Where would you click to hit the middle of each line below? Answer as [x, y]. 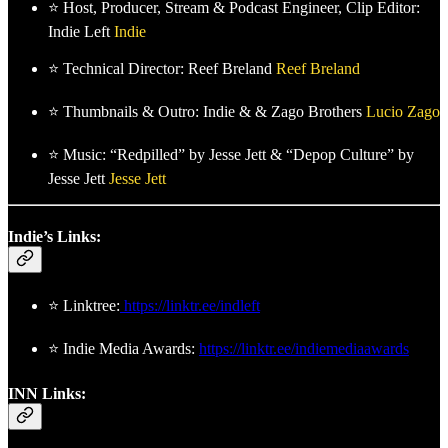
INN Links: [47, 394]
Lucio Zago [403, 112]
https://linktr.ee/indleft [192, 305]
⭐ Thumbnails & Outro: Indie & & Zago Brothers [207, 112]
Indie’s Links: [54, 236]
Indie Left [81, 32]
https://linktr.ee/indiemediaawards [304, 348]
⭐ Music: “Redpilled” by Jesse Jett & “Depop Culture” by [231, 155]
